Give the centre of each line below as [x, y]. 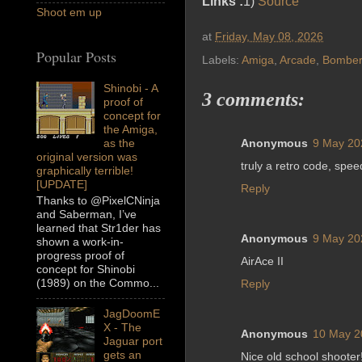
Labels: [222, 59]
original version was [87, 157]
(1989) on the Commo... [98, 283]
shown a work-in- [80, 242]
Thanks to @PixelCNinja [98, 201]
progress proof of [80, 256]
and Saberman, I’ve [86, 215]
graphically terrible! [85, 171]
